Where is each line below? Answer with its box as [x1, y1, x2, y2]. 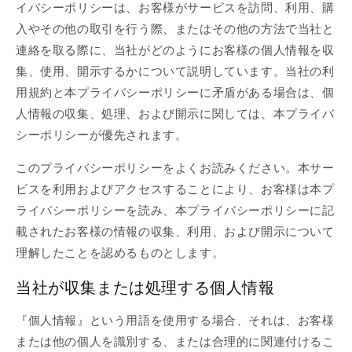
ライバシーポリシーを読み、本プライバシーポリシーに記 [16, 204, 335, 218]
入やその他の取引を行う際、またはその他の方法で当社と [16, 23, 335, 36]
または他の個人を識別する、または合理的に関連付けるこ [16, 335, 335, 349]
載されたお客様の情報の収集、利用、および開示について [16, 225, 335, 239]
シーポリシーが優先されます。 [16, 129, 188, 142]
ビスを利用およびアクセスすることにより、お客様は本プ [16, 183, 335, 196]
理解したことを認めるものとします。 [16, 247, 225, 260]
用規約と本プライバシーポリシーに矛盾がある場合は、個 [16, 86, 335, 100]
